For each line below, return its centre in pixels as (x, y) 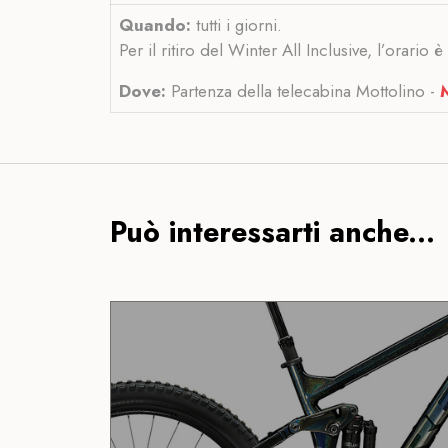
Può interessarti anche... (272, 232)
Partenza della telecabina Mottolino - (303, 91)
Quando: (155, 25)
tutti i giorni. (236, 25)
